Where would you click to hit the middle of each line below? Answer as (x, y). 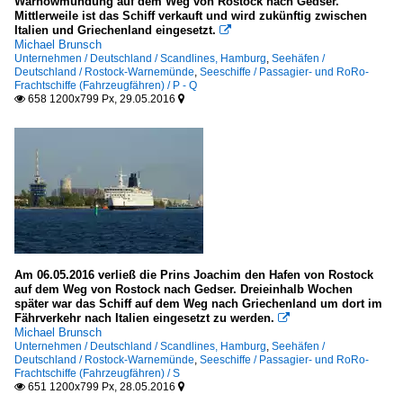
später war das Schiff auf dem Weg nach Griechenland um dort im (198, 304)
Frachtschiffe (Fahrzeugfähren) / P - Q (106, 86)
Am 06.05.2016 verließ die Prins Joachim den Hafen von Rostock (194, 275)
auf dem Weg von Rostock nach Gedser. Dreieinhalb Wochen (184, 290)
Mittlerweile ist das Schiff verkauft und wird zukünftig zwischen (191, 16)
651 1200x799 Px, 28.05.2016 (102, 387)
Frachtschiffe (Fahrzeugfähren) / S (97, 374)
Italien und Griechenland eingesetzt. (115, 31)
